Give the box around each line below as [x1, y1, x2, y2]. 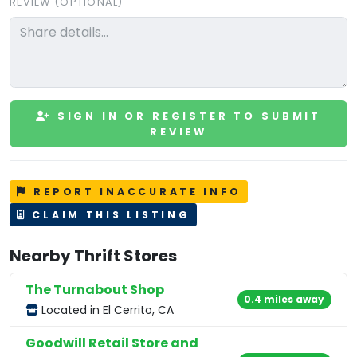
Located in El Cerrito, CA [38, 301, 175, 318]
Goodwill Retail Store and [25, 333, 199, 352]
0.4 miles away [244, 292, 325, 306]
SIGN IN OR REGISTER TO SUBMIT [51, 108, 322, 123]
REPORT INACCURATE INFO [28, 184, 241, 198]
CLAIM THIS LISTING [26, 207, 190, 222]
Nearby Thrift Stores [10, 244, 177, 267]
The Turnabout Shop [25, 280, 165, 299]
